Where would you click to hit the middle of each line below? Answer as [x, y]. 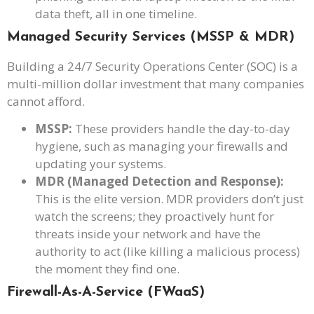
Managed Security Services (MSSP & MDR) [151, 37]
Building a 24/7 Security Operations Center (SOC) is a [152, 66]
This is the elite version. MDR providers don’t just [169, 199]
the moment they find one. [107, 269]
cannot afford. [46, 101]
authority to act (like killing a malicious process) [168, 252]
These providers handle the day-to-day [181, 129]
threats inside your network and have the [148, 234]
